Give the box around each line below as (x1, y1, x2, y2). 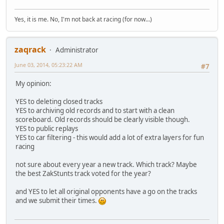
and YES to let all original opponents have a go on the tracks (15, 187, 197, 196)
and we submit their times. (15, 196, 98, 205)
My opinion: (15, 79, 51, 88)
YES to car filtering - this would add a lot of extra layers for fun (15, 133, 204, 142)
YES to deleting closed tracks (15, 97, 102, 106)
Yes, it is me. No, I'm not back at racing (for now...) (14, 14, 152, 23)
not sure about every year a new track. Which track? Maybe (15, 160, 197, 169)
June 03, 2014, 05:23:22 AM (14, 60, 82, 68)
